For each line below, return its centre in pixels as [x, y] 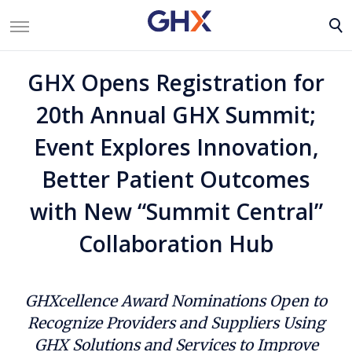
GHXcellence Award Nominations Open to [176, 301]
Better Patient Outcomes [176, 179]
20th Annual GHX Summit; [176, 114]
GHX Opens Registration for [176, 82]
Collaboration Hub [176, 243]
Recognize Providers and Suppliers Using [176, 323]
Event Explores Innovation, [176, 147]
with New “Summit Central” [176, 211]
